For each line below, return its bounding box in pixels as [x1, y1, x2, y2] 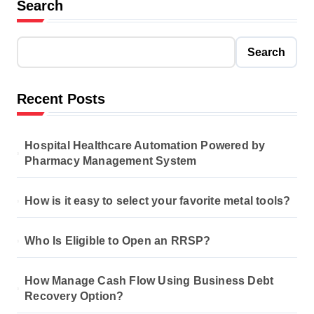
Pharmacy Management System [25, 155, 197, 167]
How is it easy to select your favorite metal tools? [25, 195, 291, 207]
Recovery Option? [25, 290, 124, 302]
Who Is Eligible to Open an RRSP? [25, 235, 211, 247]
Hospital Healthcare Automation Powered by [25, 139, 266, 151]
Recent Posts [17, 91, 105, 107]
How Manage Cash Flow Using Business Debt [25, 275, 274, 287]
